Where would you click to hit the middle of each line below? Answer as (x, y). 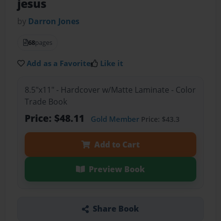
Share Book (116, 209)
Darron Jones (54, 21)
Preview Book (117, 169)
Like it (112, 63)
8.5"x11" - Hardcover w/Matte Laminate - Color (110, 90)
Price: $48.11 (55, 118)
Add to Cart (117, 144)
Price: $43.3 (159, 119)
